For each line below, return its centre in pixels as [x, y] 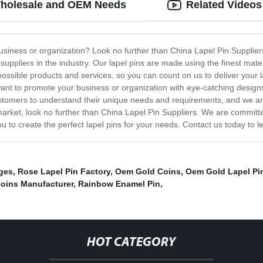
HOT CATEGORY [131, 243]
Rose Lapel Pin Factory [64, 172]
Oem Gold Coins [148, 172]
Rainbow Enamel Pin [119, 184]
